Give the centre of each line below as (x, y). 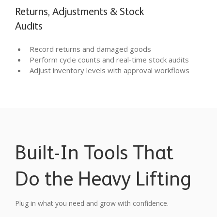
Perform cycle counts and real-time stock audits (109, 59)
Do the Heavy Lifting (103, 180)
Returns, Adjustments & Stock (80, 12)
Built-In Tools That (94, 154)
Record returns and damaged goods (91, 49)
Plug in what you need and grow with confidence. (92, 203)
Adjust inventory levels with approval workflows (110, 70)
